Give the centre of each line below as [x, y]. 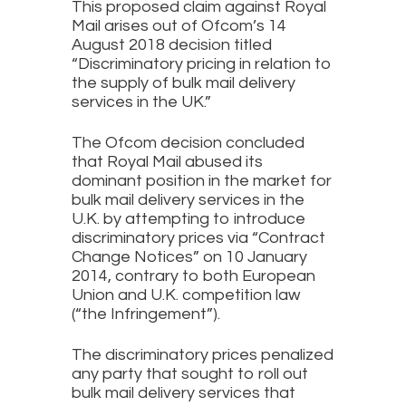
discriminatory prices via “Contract [198, 238]
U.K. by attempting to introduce [188, 219]
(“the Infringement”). [148, 314]
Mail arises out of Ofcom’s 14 [179, 26]
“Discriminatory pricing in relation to [202, 64]
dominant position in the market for [202, 181]
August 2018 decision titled [172, 45]
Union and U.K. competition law [186, 295]
